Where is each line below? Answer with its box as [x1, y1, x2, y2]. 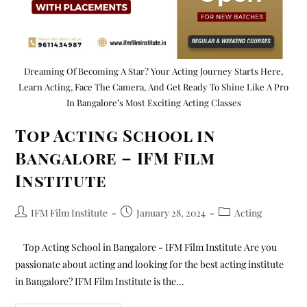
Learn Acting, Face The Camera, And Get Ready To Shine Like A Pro [19, 81, 288, 93]
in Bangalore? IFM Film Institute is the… [15, 275, 184, 288]
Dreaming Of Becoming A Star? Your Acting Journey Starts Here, [24, 65, 283, 77]
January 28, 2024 [136, 206, 206, 220]
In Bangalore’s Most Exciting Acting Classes [66, 97, 241, 109]
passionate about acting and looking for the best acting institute [15, 258, 284, 271]
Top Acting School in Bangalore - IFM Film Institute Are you [15, 241, 278, 254]
